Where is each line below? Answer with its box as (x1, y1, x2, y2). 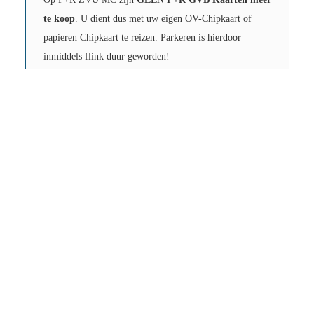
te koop (43, 13, 75, 25)
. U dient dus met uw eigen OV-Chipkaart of (75, 13, 252, 25)
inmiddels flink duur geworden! (43, 51, 170, 62)
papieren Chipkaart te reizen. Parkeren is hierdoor (43, 32, 241, 43)
